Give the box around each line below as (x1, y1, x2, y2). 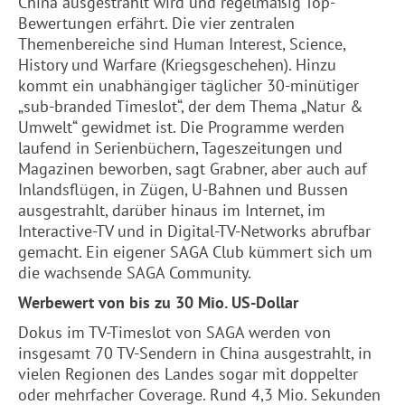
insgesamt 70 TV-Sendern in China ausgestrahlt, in (18, 343, 372, 363)
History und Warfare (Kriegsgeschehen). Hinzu (18, 54, 336, 75)
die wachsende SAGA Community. (18, 262, 251, 283)
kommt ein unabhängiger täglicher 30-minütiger (18, 75, 359, 96)
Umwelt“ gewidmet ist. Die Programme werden (18, 117, 344, 137)
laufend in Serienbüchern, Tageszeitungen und (18, 137, 343, 158)
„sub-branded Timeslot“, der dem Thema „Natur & (18, 96, 363, 117)
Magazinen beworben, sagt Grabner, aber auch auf (18, 158, 367, 179)
